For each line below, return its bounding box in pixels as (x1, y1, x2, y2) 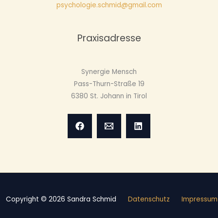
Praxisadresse (77, 32, 141, 45)
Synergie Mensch (81, 67, 137, 76)
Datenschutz (127, 195, 170, 204)
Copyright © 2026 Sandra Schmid (5, 195, 128, 204)
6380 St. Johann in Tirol (71, 91, 147, 101)
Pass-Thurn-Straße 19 (73, 79, 145, 89)
